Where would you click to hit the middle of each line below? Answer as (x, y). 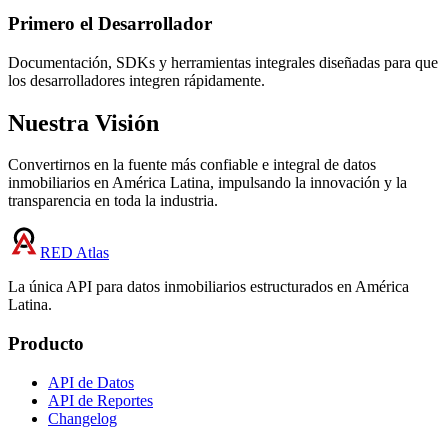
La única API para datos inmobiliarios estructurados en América (208, 287)
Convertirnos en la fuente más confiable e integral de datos (192, 165)
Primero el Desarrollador (110, 23)
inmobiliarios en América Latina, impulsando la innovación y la (207, 183)
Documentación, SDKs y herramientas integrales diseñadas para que (223, 62)
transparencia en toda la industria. (113, 201)
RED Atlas (74, 253)
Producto (46, 344)
